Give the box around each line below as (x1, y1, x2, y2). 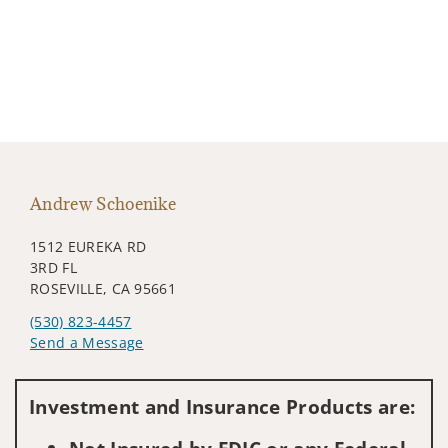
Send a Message (30, 332, 144, 352)
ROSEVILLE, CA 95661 (30, 278, 177, 298)
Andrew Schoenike (30, 192, 177, 215)
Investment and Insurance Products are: (29, 392, 416, 420)
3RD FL (30, 257, 77, 277)
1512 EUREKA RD (30, 236, 147, 256)
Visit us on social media (29, 362, 194, 382)
